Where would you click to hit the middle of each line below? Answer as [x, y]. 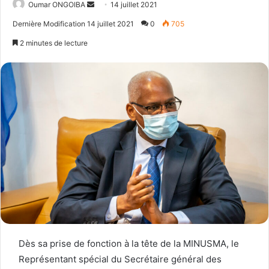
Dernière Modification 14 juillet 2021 [73, 24]
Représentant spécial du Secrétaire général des [120, 259]
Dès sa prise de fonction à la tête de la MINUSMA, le [129, 243]
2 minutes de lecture [53, 43]
